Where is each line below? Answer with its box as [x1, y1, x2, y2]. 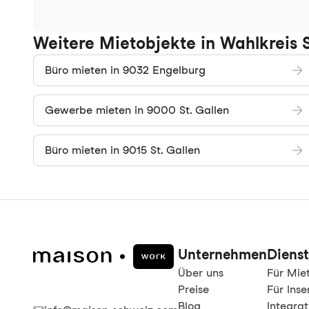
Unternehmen [178, 246, 267, 263]
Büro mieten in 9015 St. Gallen [45, 143, 200, 157]
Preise [178, 283, 209, 296]
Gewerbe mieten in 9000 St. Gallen [45, 103, 229, 117]
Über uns [178, 266, 223, 279]
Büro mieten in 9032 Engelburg [45, 63, 206, 77]
